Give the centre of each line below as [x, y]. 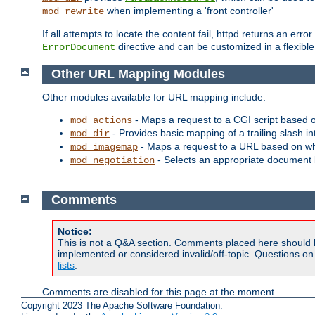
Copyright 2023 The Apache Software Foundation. [122, 305]
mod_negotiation [112, 160]
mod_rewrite [73, 12]
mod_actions [101, 120]
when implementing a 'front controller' [189, 11]
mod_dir [90, 133]
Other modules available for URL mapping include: [154, 97]
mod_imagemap [104, 147]
